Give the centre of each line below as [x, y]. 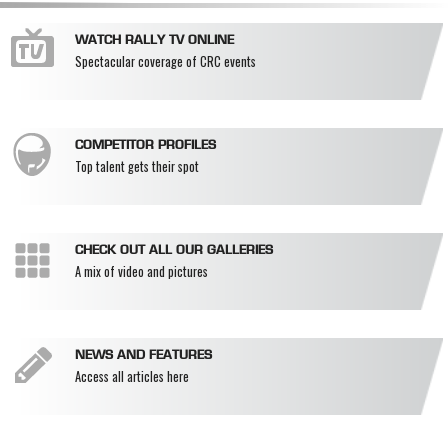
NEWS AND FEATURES [143, 356]
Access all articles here [132, 377]
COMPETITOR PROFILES [145, 146]
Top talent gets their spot [137, 167]
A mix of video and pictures [141, 272]
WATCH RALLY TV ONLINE [154, 41]
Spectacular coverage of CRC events [165, 62]
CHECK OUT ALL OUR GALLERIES [174, 251]
